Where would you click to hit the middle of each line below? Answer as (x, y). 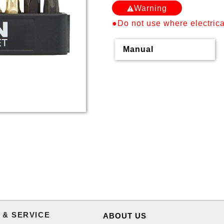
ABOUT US (125, 215)
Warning (150, 8)
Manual (138, 49)
